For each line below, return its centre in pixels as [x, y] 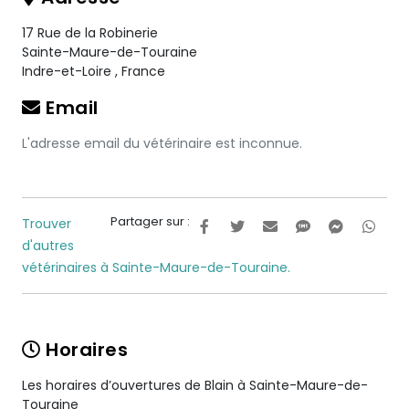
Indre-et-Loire [68, 71]
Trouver [47, 224]
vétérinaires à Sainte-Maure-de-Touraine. [156, 267]
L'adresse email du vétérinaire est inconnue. [162, 143]
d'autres [48, 246]
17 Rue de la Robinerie [90, 33]
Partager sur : [150, 221]
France [143, 71]
